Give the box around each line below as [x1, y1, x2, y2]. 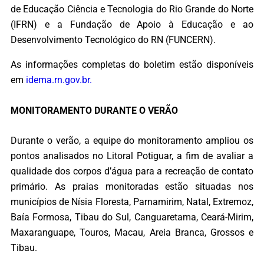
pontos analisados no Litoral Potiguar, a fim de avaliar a [11, 150, 253, 161]
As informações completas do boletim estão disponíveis [11, 59, 253, 71]
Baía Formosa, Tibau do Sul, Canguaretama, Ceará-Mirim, [11, 211, 253, 223]
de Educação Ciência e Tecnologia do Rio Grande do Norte [11, 4, 253, 15]
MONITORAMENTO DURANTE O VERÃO [11, 104, 178, 116]
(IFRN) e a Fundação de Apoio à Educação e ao [11, 19, 253, 31]
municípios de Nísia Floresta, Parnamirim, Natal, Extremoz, [11, 196, 253, 207]
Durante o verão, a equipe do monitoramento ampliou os [11, 134, 253, 146]
